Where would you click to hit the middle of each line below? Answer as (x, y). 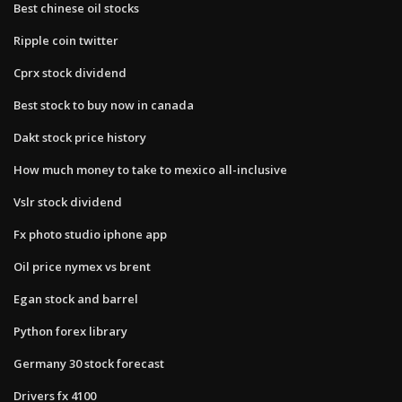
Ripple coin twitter (66, 40)
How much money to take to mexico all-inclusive (150, 169)
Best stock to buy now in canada (104, 105)
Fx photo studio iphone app (90, 234)
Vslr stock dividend (68, 201)
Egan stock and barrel (76, 298)
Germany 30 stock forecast (89, 363)
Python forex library (70, 331)
